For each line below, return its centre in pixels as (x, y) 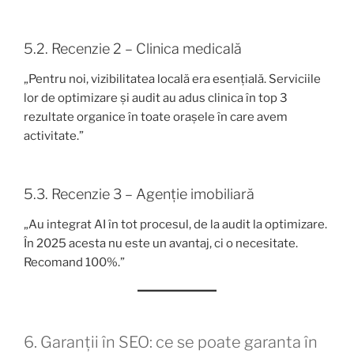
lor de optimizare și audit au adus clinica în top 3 (156, 98)
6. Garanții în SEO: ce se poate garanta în (171, 343)
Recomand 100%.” (74, 262)
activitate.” (54, 136)
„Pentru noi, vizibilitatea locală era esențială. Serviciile (172, 79)
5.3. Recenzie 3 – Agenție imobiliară (139, 194)
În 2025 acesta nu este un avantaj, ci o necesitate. (161, 243)
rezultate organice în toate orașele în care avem (156, 117)
